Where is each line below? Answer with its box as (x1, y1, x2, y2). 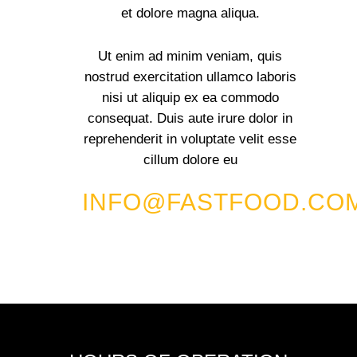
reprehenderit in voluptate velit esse (84, 131, 296, 147)
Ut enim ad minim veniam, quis (98, 48, 282, 64)
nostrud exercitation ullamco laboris (84, 69, 296, 84)
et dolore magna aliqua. (120, 5, 260, 21)
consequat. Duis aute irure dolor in (88, 110, 292, 126)
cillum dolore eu (143, 151, 237, 167)
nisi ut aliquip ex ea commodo (101, 89, 279, 105)
